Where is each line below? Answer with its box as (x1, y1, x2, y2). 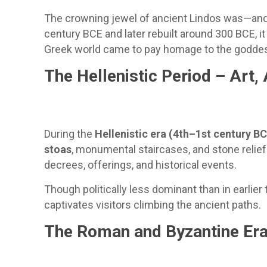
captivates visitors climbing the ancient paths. (44, 198, 262, 211)
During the (44, 128, 95, 140)
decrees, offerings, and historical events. (44, 159, 237, 171)
